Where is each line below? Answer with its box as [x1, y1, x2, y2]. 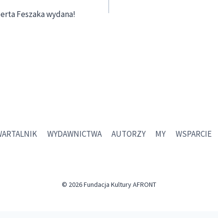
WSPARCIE [175, 128, 212, 139]
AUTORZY [111, 128, 145, 139]
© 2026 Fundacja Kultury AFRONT [62, 180, 156, 189]
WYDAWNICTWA [47, 128, 102, 139]
